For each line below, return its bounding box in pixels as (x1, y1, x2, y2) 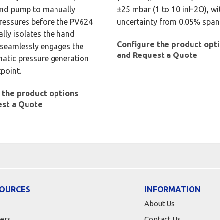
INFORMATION (144, 185, 201, 194)
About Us (144, 199, 175, 208)
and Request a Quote (117, 51, 198, 60)
